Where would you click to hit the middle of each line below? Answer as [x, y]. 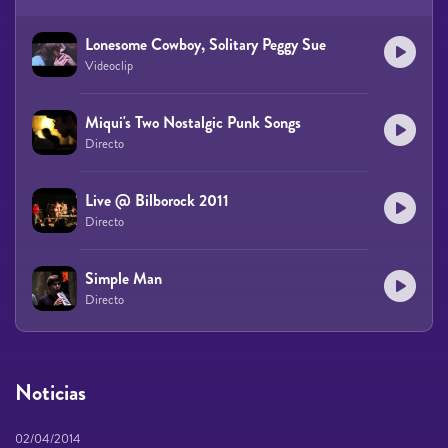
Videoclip [109, 65]
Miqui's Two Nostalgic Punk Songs [193, 122]
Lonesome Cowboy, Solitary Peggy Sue [205, 44]
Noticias [50, 392]
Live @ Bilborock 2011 [157, 200]
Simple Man [123, 278]
